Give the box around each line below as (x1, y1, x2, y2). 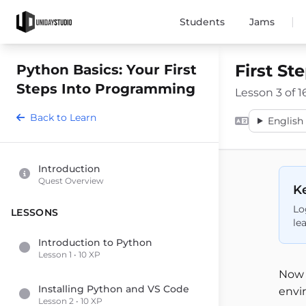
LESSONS (11, 206, 59, 219)
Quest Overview (38, 176, 104, 186)
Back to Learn (30, 111, 96, 124)
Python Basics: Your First (16, 61, 197, 78)
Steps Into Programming (16, 81, 195, 97)
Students (180, 16, 225, 28)
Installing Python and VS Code (38, 283, 189, 295)
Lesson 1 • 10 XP (38, 249, 100, 260)
